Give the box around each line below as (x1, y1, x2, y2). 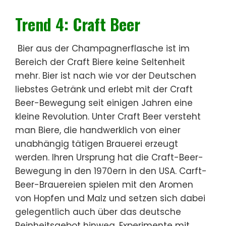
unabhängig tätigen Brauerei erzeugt (15, 137, 178, 150)
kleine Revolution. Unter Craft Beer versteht (15, 110, 201, 123)
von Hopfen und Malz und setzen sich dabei (15, 192, 205, 204)
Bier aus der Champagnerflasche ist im (15, 42, 190, 54)
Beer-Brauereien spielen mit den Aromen (15, 178, 193, 191)
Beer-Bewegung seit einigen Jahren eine (15, 96, 193, 109)
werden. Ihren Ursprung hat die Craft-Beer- (15, 151, 203, 163)
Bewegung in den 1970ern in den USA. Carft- (15, 164, 207, 177)
